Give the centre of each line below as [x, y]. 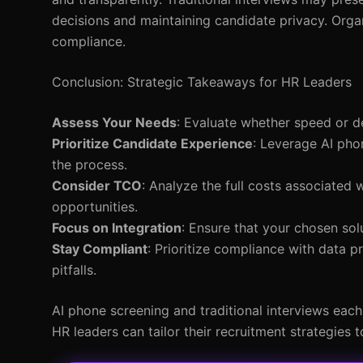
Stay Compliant [100, 249]
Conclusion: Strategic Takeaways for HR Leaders [202, 82]
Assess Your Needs [114, 122]
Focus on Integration [117, 228]
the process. [90, 164]
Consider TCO [97, 186]
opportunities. [95, 207]
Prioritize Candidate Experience [152, 143]
